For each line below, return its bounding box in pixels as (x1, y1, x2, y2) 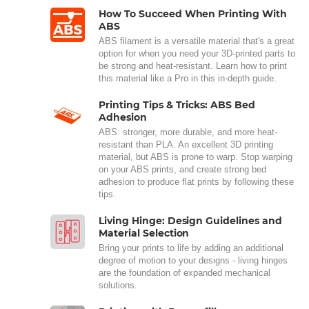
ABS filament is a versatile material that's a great (99, 35, 295, 46)
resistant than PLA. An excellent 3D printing (99, 139, 273, 150)
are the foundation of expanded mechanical (99, 267, 270, 278)
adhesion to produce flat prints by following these (99, 176, 294, 187)
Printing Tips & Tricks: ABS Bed (99, 98, 256, 111)
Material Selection (99, 226, 190, 239)
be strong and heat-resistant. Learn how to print (99, 60, 287, 71)
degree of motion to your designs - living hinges (99, 255, 288, 266)
